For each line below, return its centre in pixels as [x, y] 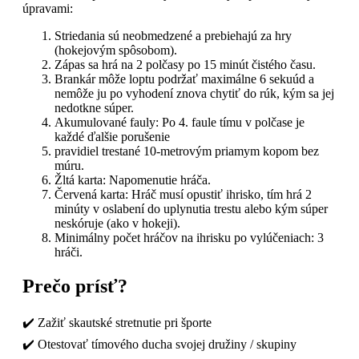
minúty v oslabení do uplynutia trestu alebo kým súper [191, 208]
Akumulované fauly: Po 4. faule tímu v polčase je [179, 122]
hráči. [69, 252]
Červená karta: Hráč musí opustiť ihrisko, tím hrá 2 [183, 194]
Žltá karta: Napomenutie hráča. [133, 179]
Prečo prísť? [75, 286]
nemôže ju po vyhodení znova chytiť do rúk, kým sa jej [194, 93]
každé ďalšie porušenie [112, 136]
